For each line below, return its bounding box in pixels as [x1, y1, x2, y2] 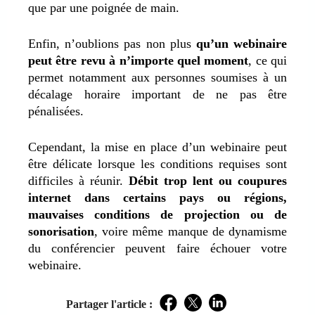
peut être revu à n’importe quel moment [28, 53, 249, 67]
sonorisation [28, 224, 94, 238]
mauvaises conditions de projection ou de [28, 207, 287, 221]
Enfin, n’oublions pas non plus [28, 36, 196, 51]
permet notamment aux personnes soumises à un [28, 70, 287, 84]
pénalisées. [28, 103, 84, 118]
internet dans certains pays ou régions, [28, 190, 287, 205]
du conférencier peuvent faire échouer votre [28, 240, 287, 255]
